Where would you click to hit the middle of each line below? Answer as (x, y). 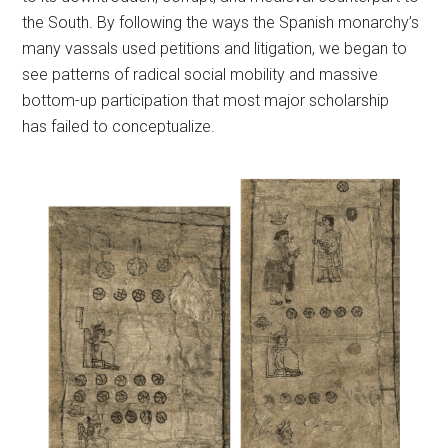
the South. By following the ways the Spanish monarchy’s (221, 22)
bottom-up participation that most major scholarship (206, 100)
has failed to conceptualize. (123, 126)
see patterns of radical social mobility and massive (200, 74)
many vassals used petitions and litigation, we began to (215, 48)
